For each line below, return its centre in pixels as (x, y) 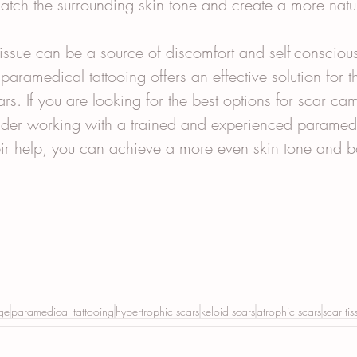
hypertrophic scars (157, 311)
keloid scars (228, 311)
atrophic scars (289, 311)
